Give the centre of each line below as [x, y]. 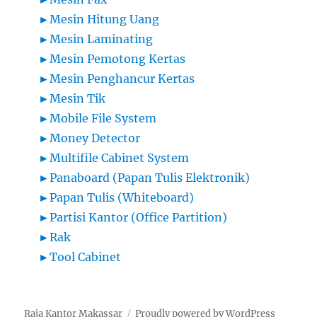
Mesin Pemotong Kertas [118, 59]
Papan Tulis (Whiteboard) [122, 198]
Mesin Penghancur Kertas [122, 79]
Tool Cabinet [86, 257]
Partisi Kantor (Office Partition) [139, 218]
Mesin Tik [78, 99]
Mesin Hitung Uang [105, 19]
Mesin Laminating [102, 39]
